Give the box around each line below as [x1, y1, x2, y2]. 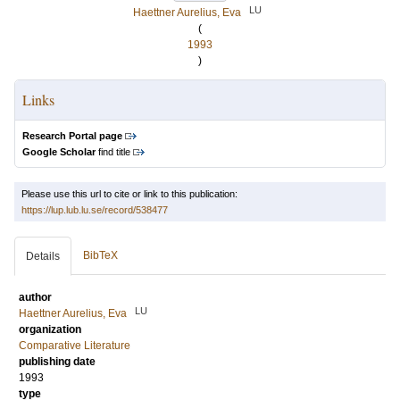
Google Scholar [22, 146, 96, 157]
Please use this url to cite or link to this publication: [21, 188, 237, 199]
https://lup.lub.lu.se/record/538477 [21, 204, 168, 215]
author [19, 291, 52, 304]
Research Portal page [22, 130, 122, 141]
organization [19, 323, 81, 336]
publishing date [19, 355, 96, 368]
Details [26, 250, 60, 262]
